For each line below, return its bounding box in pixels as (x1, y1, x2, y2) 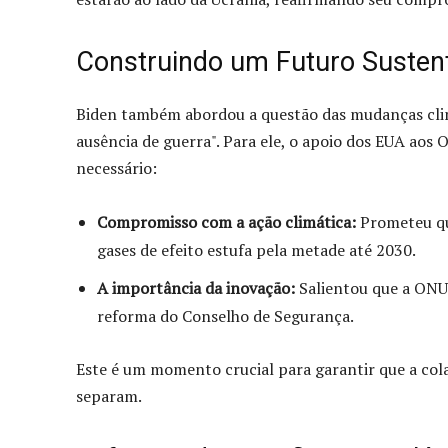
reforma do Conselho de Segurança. (97, 304, 354, 327)
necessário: (76, 156, 157, 179)
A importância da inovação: (97, 276, 295, 299)
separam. (76, 384, 142, 407)
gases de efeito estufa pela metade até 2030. (97, 238, 416, 261)
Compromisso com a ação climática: (97, 210, 356, 233)
